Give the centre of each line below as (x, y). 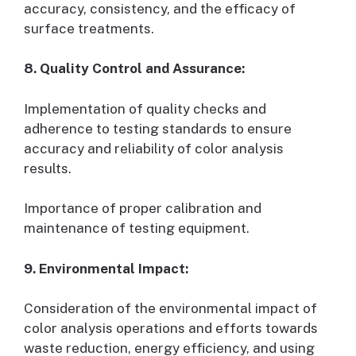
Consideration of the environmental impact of (170, 309)
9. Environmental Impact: (106, 268)
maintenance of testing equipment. (137, 228)
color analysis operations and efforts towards (171, 329)
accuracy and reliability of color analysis (154, 148)
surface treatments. (89, 28)
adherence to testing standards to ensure (158, 128)
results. (48, 168)
